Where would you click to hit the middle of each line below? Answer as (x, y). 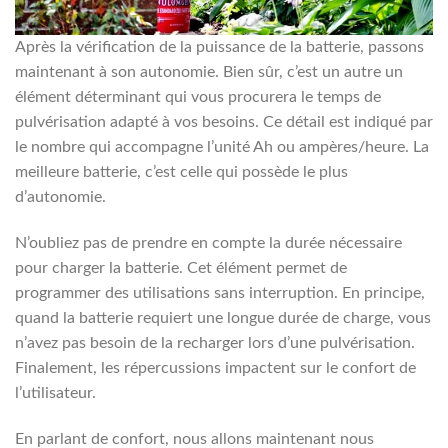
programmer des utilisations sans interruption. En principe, (220, 292)
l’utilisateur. (55, 392)
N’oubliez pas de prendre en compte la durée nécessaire (208, 242)
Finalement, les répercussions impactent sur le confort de (215, 367)
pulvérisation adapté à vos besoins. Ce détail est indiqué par (224, 122)
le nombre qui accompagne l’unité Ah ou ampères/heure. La (222, 147)
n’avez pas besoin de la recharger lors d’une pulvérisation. (215, 342)
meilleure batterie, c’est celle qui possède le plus (181, 172)
